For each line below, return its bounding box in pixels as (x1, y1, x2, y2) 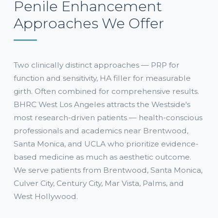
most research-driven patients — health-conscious (14, 113, 202, 122)
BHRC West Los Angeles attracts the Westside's (14, 100, 190, 109)
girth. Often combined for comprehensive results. (14, 87, 199, 96)
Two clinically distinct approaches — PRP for (14, 60, 180, 70)
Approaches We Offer (14, 15, 164, 32)
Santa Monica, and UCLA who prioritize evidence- (14, 139, 199, 148)
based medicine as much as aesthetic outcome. (14, 152, 191, 162)
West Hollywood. (14, 192, 78, 201)
